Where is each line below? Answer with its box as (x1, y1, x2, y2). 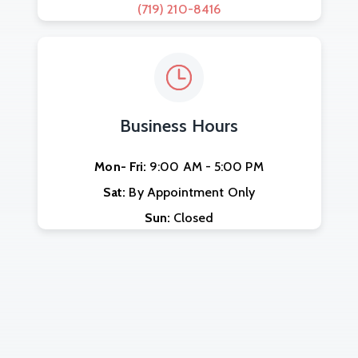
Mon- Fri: (94, 158, 147, 174)
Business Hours (119, 114, 239, 137)
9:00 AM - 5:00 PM (146, 158, 264, 174)
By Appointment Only (125, 184, 255, 200)
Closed (169, 209, 214, 225)
